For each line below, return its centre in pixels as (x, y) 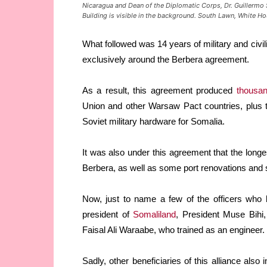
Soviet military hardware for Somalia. (153, 122)
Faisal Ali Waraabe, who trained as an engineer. (173, 230)
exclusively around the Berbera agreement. (166, 60)
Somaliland (155, 215)
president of (108, 215)
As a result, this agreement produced (159, 91)
